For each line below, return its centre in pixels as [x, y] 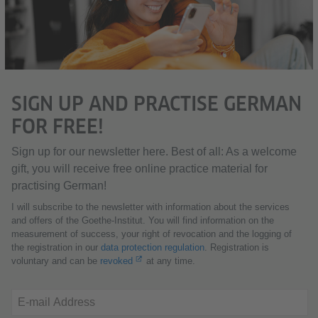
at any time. [170, 261]
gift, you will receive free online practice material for [139, 168]
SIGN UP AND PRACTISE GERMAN [157, 103]
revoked [116, 261]
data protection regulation [153, 247]
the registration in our [56, 247]
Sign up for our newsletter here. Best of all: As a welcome [154, 151]
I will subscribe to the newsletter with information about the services [150, 207]
